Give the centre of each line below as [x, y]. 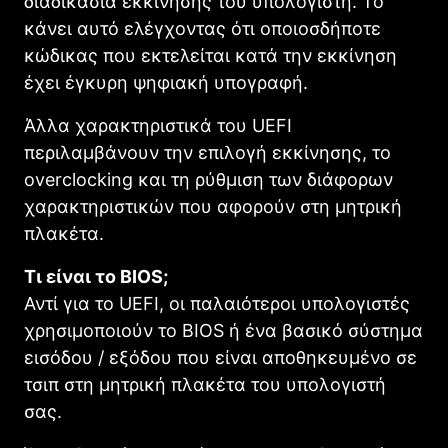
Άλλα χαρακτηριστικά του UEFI [158, 126]
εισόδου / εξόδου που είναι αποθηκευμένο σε [220, 358]
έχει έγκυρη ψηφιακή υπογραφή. [166, 83]
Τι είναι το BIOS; [96, 277]
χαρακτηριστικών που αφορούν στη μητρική [213, 207]
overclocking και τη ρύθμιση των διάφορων [208, 180]
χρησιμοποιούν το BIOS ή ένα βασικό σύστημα [223, 331]
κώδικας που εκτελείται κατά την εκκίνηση [210, 56]
